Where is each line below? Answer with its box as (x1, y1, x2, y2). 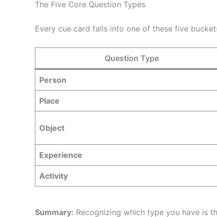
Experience (39, 150, 82, 160)
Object (39, 123, 64, 133)
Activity (39, 170, 68, 181)
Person (39, 75, 66, 85)
